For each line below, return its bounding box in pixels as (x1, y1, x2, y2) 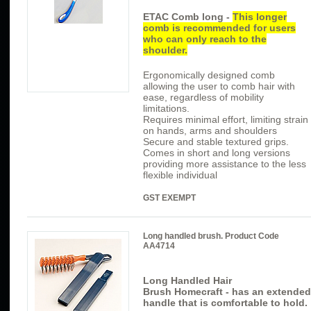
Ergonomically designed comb (143, 69, 275, 81)
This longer (233, 11, 287, 23)
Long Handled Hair (143, 275, 232, 287)
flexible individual (143, 169, 217, 181)
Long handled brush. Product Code (143, 231, 279, 242)
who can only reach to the (143, 33, 267, 45)
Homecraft (174, 286, 226, 298)
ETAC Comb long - (143, 11, 233, 23)
